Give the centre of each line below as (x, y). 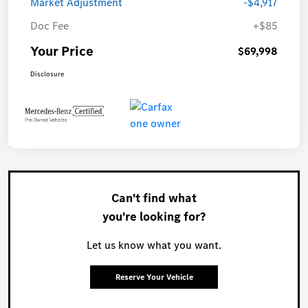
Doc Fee (49, 26)
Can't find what (154, 198)
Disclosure (47, 74)
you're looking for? (154, 217)
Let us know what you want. (154, 245)
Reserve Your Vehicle (154, 277)
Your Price (62, 52)
